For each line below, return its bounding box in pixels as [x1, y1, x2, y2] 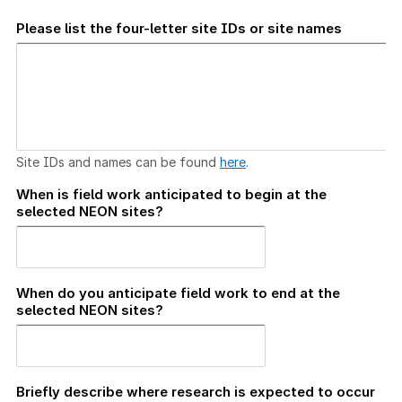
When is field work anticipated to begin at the [16, 185, 327, 203]
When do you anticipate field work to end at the [16, 284, 340, 301]
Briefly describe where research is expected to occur [16, 382, 375, 400]
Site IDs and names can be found [16, 153, 220, 170]
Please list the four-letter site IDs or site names [16, 19, 342, 37]
